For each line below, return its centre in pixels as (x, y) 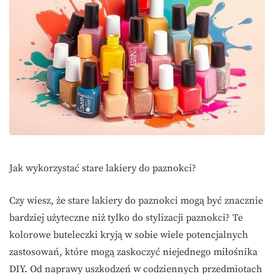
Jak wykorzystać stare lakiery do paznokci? (103, 168)
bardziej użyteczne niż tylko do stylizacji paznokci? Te (126, 218)
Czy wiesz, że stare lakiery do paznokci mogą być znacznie (136, 201)
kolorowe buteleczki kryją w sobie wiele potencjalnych (129, 235)
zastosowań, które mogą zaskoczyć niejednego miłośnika (133, 252)
